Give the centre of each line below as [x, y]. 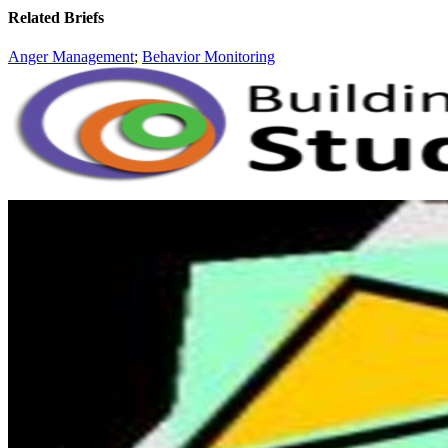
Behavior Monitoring [208, 57]
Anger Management [71, 57]
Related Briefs [56, 18]
